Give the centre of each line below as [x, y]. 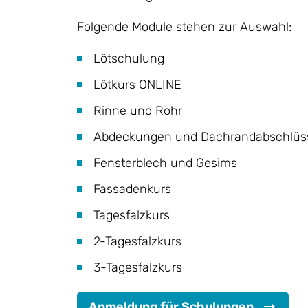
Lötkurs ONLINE [137, 84]
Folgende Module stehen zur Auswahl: [184, 26]
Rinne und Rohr [138, 110]
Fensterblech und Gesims [165, 163]
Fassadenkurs [132, 189]
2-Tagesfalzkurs [137, 241]
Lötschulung [129, 58]
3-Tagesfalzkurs [138, 267]
